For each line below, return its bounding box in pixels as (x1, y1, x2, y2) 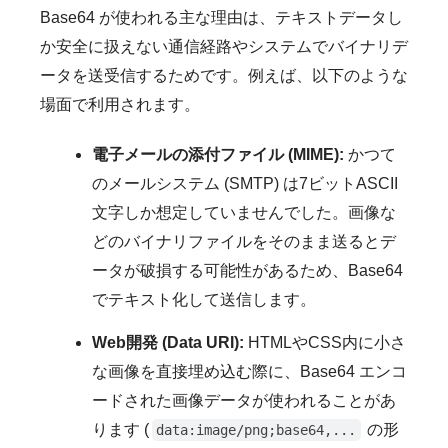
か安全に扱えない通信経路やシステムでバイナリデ (40, 38, 408, 56)
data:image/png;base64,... (156, 422, 357, 439)
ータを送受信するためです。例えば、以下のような (40, 67, 408, 85)
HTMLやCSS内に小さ (244, 334, 406, 352)
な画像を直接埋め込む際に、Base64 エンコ (92, 363, 407, 381)
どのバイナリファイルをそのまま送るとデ (92, 233, 396, 251)
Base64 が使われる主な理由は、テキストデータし (40, 9, 403, 27)
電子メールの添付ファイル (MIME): (92, 146, 344, 164)
